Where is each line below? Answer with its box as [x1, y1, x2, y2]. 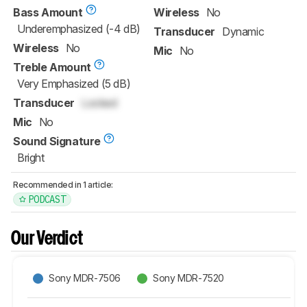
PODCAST [28, 193, 66, 206]
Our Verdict [11, 230, 84, 248]
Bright [17, 150, 45, 164]
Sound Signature [13, 134, 101, 148]
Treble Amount [13, 60, 91, 74]
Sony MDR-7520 [153, 272, 224, 284]
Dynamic [222, 24, 265, 38]
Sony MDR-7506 [49, 272, 121, 284]
